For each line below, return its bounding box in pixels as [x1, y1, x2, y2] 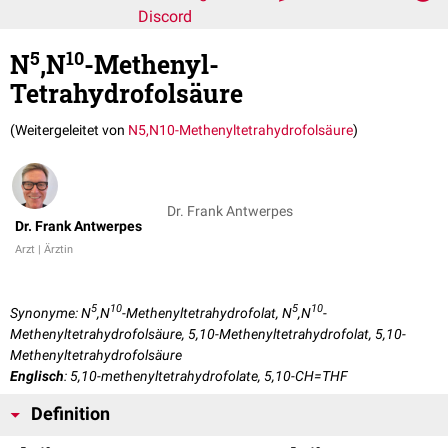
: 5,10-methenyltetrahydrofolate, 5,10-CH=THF [64, 368, 348, 385]
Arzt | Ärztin [15, 243, 73, 257]
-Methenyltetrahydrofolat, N [122, 305, 292, 322]
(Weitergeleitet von [10, 122, 128, 139]
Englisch [10, 368, 64, 385]
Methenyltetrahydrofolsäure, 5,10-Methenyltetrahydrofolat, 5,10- [10, 326, 406, 343]
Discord [138, 7, 192, 26]
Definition [31, 404, 110, 425]
